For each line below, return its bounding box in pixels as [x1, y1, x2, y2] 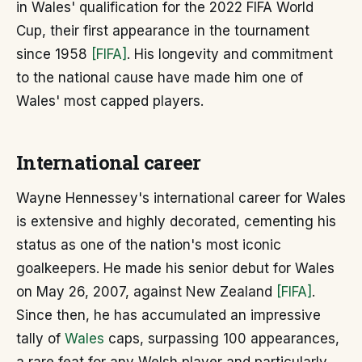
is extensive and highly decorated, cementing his [16, 213, 336, 229]
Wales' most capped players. [16, 93, 204, 109]
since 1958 [16, 46, 91, 62]
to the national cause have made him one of [16, 69, 303, 86]
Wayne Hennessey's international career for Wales [16, 190, 346, 206]
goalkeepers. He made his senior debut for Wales [16, 260, 335, 276]
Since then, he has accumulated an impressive [16, 307, 321, 323]
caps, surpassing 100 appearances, [104, 330, 339, 347]
